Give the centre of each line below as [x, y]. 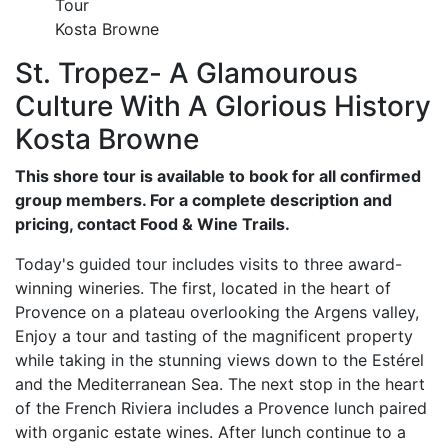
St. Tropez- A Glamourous [186, 73]
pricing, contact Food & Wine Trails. [152, 224]
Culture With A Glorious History [223, 106]
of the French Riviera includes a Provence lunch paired [221, 408]
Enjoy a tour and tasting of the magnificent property [214, 336]
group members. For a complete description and [203, 200]
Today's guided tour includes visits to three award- [208, 264]
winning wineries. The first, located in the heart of [203, 288]
